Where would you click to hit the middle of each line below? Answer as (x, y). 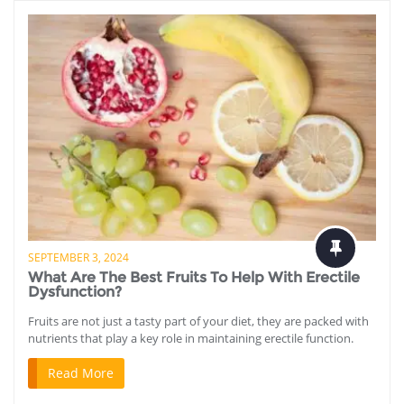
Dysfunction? (75, 292)
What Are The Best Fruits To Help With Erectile (194, 278)
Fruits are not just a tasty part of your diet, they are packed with (198, 321)
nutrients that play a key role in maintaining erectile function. (191, 339)
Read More (81, 373)
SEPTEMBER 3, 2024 (78, 258)
